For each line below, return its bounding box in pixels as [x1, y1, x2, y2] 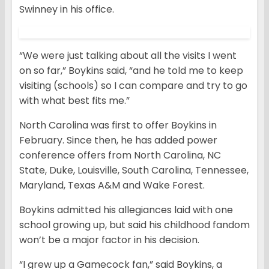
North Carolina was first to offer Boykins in [19, 118, 217, 133]
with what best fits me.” [19, 94, 130, 108]
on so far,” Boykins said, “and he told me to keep [19, 64, 243, 78]
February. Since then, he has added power [19, 133, 217, 148]
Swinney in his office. [19, 2, 114, 17]
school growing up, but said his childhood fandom [19, 218, 250, 232]
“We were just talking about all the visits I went [19, 49, 237, 63]
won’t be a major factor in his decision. [19, 233, 199, 247]
